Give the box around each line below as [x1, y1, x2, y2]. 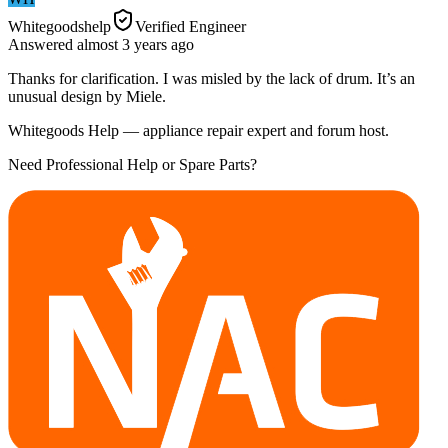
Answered [8, 35, 77, 53]
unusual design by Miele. [8, 87, 166, 105]
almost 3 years [77, 35, 167, 53]
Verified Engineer [135, 17, 246, 35]
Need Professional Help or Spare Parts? [8, 155, 257, 173]
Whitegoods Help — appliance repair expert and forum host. [8, 121, 389, 139]
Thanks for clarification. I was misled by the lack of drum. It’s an [8, 69, 415, 87]
